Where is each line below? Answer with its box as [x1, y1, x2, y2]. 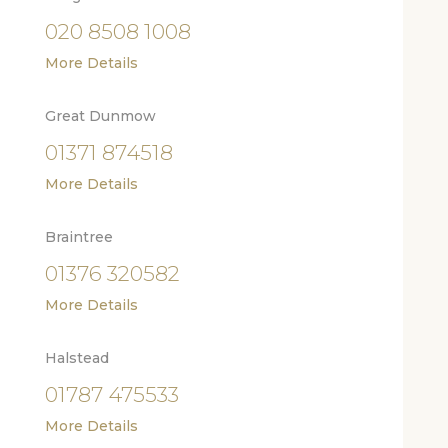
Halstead [44, 349, 109, 367]
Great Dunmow [44, 107, 156, 125]
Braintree [44, 228, 113, 246]
